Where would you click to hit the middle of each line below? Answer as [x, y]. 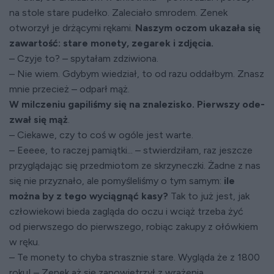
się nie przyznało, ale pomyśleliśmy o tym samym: [115, 181]
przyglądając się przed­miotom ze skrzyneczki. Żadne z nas [135, 165]
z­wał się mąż [39, 120]
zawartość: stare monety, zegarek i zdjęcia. [111, 43]
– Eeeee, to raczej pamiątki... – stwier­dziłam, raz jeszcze [131, 150]
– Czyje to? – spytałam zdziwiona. [84, 58]
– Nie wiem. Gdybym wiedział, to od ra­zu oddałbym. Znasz [137, 74]
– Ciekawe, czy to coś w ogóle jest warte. [101, 135]
